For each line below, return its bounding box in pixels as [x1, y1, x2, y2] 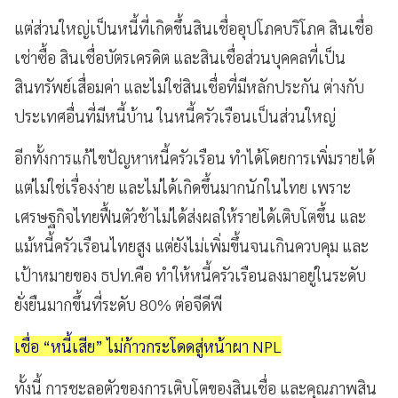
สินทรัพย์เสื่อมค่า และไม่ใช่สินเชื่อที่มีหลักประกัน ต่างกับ [14, 76, 364, 97]
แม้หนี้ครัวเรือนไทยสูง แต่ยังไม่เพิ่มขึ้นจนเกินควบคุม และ [14, 235, 369, 256]
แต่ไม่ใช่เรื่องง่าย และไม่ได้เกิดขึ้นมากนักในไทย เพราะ [14, 176, 351, 197]
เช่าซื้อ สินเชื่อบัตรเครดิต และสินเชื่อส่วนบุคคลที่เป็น [14, 46, 346, 68]
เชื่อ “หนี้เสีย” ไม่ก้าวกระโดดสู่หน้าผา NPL [14, 335, 282, 356]
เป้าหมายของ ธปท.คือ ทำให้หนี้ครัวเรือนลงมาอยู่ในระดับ [14, 264, 366, 285]
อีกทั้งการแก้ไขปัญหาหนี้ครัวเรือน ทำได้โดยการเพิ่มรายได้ [14, 147, 375, 168]
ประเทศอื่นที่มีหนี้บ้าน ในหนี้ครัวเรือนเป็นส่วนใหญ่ [14, 105, 336, 126]
